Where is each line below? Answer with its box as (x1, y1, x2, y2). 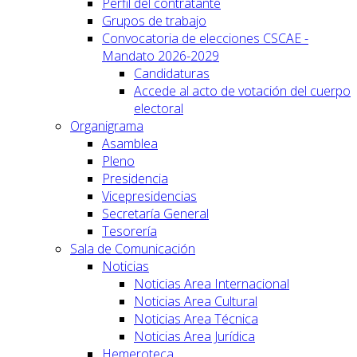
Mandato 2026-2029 (102, 46, 219, 65)
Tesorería (102, 222, 157, 240)
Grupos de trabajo (102, 11, 206, 29)
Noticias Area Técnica (134, 309, 258, 328)
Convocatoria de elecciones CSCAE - (102, 29, 308, 47)
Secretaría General (102, 204, 209, 222)
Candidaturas (134, 64, 210, 82)
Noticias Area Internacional (134, 274, 289, 292)
